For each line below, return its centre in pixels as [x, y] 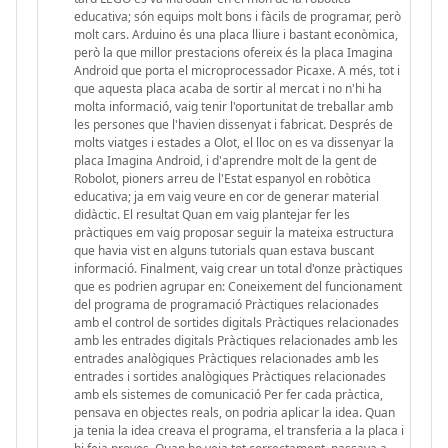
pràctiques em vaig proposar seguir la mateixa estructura [234, 232]
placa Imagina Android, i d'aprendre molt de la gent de [225, 160]
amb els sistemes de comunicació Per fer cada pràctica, [228, 394]
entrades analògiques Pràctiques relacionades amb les [226, 358]
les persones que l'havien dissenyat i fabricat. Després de [233, 124]
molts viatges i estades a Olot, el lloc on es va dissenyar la [234, 142]
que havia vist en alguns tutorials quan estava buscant [224, 250]
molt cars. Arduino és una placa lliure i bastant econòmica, [236, 34]
